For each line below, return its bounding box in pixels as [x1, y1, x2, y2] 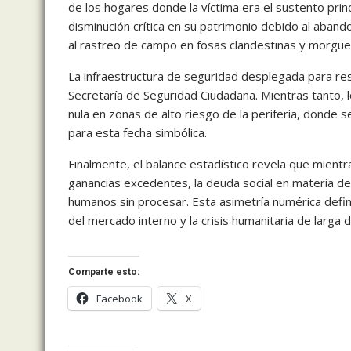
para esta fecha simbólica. [68, 125, 207, 141]
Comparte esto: [68, 266, 139, 278]
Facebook [96, 291, 143, 306]
